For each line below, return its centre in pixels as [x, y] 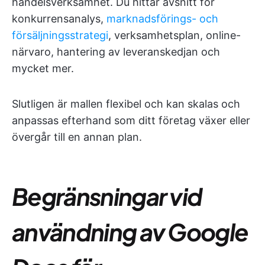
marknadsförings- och [162, 18]
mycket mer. [43, 68]
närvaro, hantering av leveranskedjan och [116, 51]
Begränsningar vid [107, 196]
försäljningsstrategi [60, 35]
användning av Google [130, 231]
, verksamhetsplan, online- [174, 35]
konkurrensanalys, [59, 18]
